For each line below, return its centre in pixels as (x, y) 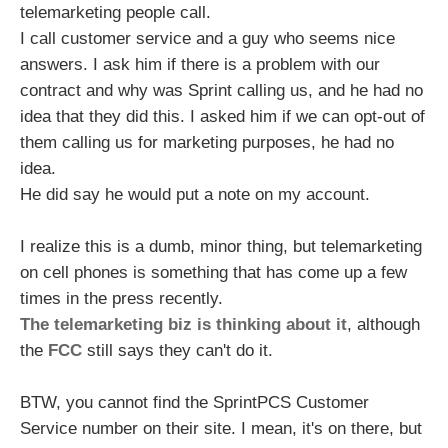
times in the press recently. (121, 298)
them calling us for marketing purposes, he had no (207, 142)
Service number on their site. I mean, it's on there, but (221, 428)
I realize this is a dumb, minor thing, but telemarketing (221, 246)
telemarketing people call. (115, 12)
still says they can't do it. (177, 350)
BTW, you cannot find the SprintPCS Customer (194, 402)
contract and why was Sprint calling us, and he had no (221, 90)
